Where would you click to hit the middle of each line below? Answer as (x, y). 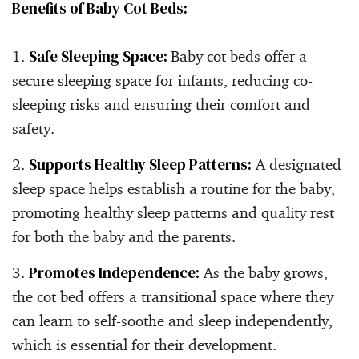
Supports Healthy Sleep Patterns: (140, 164)
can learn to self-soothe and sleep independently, (172, 320)
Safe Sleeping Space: (100, 56)
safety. (33, 128)
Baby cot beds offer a (239, 56)
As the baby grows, (264, 272)
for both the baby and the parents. (124, 236)
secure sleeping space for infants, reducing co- (162, 80)
